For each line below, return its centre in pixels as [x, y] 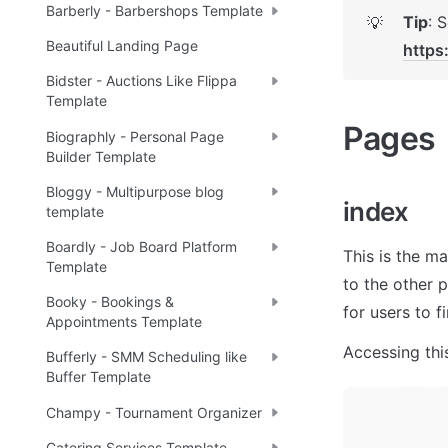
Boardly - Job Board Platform [141, 247]
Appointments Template [124, 322]
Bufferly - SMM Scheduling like [146, 357]
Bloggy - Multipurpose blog [135, 191]
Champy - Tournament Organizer [154, 412]
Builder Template [101, 156]
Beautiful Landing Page [122, 46]
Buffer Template [98, 377]
